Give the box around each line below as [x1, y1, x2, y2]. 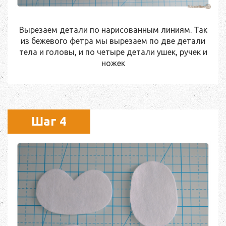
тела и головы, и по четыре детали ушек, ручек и [19, 47, 207, 56]
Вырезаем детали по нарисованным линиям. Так [19, 25, 207, 34]
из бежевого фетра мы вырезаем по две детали [21, 36, 205, 45]
